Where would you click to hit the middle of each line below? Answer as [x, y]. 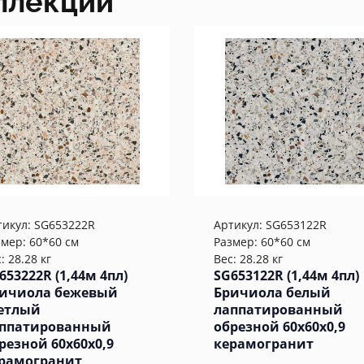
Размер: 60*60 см [262, 242]
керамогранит [264, 344]
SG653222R [65, 225]
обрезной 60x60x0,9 [279, 327]
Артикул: [240, 225]
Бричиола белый [272, 292]
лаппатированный [278, 310]
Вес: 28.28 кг [248, 259]
